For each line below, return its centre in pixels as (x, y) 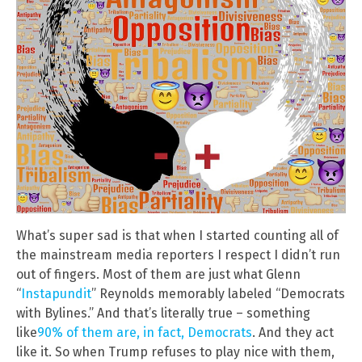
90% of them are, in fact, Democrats (145, 333)
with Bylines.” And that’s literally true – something (163, 314)
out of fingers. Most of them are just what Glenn (158, 275)
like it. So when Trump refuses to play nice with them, (175, 352)
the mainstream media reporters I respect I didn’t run (178, 255)
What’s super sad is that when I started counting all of (177, 236)
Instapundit (56, 294)
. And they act (293, 333)
